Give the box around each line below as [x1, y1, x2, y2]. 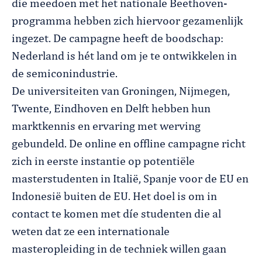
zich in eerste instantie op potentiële [12, 156, 195, 168]
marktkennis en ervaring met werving [12, 120, 201, 133]
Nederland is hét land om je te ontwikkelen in [12, 50, 237, 63]
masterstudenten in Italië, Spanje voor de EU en [12, 173, 249, 185]
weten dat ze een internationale [12, 226, 170, 238]
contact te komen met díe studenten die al [12, 208, 221, 220]
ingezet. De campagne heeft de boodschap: [12, 33, 223, 45]
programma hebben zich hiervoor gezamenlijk [12, 15, 243, 27]
